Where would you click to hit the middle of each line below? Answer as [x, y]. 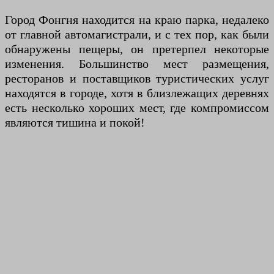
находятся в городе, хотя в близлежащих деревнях [137, 93]
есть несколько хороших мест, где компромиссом [137, 108]
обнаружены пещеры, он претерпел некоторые [137, 49]
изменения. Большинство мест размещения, [137, 64]
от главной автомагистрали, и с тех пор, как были [137, 35]
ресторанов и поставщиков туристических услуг [137, 79]
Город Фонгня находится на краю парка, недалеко [137, 20]
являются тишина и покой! [75, 123]
